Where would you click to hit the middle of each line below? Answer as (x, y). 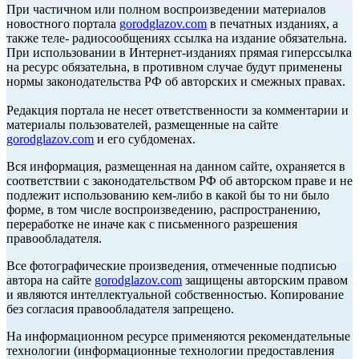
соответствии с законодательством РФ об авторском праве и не (179, 181)
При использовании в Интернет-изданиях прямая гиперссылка (179, 53)
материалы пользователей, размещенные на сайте (142, 125)
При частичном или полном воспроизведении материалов (166, 10)
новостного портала (63, 24)
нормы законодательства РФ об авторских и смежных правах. (176, 82)
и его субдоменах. (145, 139)
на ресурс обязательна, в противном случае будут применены (174, 67)
